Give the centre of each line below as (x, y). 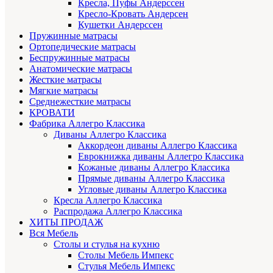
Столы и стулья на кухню (107, 244)
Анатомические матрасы (81, 68)
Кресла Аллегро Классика (108, 200)
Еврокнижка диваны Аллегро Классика (161, 156)
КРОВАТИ (52, 112)
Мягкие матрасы (64, 90)
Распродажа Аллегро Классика (118, 211)
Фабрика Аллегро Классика (87, 123)
